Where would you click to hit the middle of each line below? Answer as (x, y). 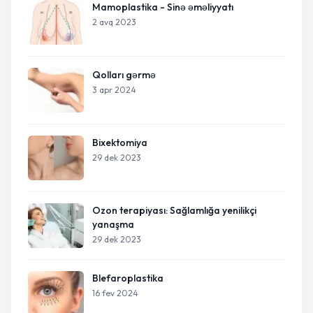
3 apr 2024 (114, 90)
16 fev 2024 (115, 293)
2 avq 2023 (114, 22)
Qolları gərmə (124, 75)
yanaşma (113, 224)
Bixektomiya (120, 143)
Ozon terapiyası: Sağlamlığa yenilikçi (174, 210)
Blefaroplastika (128, 278)
